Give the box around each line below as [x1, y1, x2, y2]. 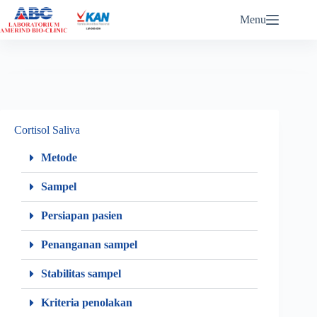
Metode [41, 151, 77, 163]
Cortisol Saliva [14, 124, 80, 136]
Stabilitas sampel [41, 267, 121, 279]
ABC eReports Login [180, 6, 269, 18]
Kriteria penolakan [41, 296, 132, 309]
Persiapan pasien [41, 209, 122, 221]
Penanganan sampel [41, 238, 137, 250]
